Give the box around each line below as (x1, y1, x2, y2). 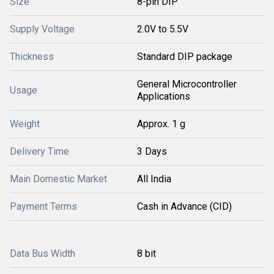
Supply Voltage (10, 23, 75, 35)
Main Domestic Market (10, 172, 107, 185)
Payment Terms (10, 200, 77, 212)
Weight (10, 117, 40, 130)
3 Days (137, 145, 167, 157)
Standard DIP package (137, 50, 232, 62)
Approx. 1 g (137, 117, 185, 130)
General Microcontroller (137, 78, 237, 90)
